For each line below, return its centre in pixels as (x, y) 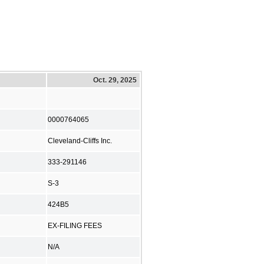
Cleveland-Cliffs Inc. (80, 141)
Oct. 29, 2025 (115, 80)
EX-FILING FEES (75, 225)
